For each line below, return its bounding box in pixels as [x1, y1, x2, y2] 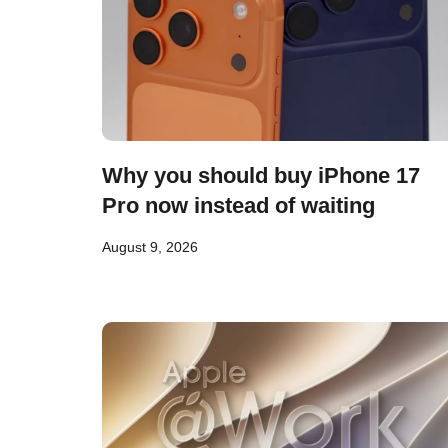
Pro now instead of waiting [102, 193, 375, 218]
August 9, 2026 [102, 239, 198, 255]
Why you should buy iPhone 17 [102, 163, 420, 188]
